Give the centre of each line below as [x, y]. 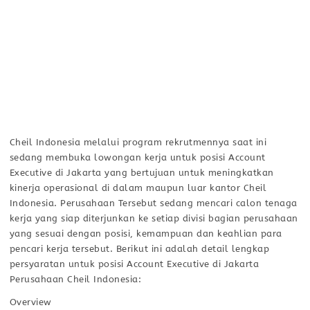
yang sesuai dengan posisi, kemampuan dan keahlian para [146, 233]
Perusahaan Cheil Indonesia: [75, 279]
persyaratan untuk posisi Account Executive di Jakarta [134, 264]
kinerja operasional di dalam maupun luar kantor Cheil [138, 188]
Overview [30, 302]
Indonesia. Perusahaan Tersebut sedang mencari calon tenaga [153, 203]
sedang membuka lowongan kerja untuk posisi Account [137, 157]
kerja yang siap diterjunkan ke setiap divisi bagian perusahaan [154, 218]
